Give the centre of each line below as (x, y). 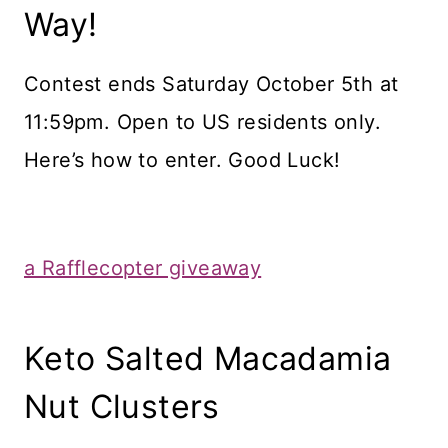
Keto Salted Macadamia (208, 359)
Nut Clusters (122, 407)
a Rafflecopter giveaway (143, 268)
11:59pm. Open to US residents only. (202, 122)
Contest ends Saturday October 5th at (211, 84)
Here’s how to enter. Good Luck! (185, 160)
